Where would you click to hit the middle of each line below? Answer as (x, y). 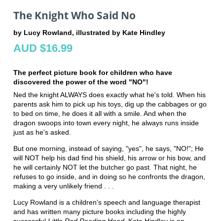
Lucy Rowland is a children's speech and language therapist (107, 203)
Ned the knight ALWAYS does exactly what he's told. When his (109, 95)
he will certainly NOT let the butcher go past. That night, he (105, 167)
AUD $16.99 (43, 48)
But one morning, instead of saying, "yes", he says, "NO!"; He (108, 149)
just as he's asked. (42, 132)
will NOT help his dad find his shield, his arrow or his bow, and (109, 158)
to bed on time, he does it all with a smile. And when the (100, 114)
